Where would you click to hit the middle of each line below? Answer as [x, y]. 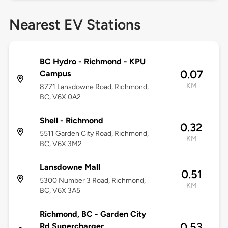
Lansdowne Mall [70, 167]
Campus [55, 74]
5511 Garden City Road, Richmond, [94, 134]
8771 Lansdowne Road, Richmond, [94, 87]
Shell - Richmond [71, 121]
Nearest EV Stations [75, 25]
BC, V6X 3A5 [60, 191]
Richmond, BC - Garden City [93, 214]
